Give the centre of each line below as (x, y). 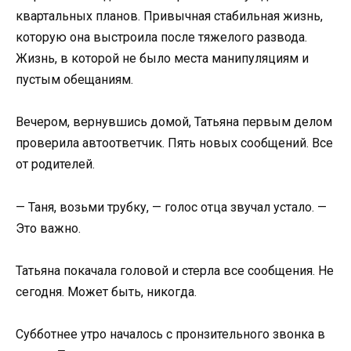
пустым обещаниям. (74, 80)
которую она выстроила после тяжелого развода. (161, 38)
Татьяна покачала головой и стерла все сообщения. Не (175, 270)
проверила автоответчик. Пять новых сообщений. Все (174, 143)
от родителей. (55, 165)
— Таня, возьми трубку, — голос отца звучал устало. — (171, 207)
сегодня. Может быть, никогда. (106, 291)
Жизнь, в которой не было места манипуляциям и (162, 59)
